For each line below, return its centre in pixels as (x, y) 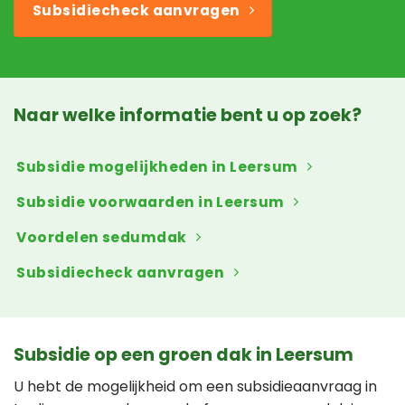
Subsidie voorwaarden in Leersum (151, 202)
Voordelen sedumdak (102, 237)
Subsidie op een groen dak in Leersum (184, 354)
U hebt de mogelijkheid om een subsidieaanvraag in (195, 386)
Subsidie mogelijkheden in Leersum (157, 166)
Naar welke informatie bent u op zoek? (188, 116)
